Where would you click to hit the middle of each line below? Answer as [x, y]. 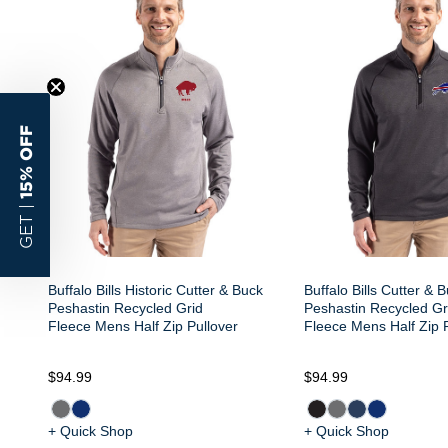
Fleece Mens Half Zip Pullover [143, 326]
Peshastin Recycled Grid [125, 308]
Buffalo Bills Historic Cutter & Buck [155, 290]
